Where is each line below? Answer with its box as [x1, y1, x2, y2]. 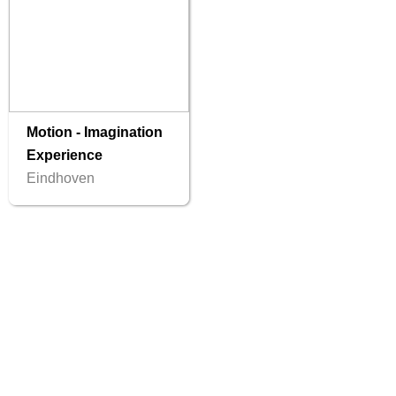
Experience [27, 148, 103, 164]
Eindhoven [27, 171, 95, 187]
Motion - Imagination [27, 125, 163, 141]
